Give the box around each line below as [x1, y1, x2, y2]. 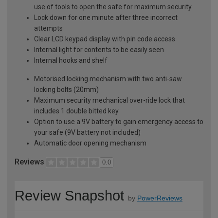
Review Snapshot [15, 187, 124, 203]
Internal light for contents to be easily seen [34, 45, 164, 54]
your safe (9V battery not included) [34, 128, 141, 136]
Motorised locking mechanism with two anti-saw [34, 74, 182, 83]
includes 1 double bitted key [34, 107, 119, 115]
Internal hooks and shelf [34, 56, 108, 64]
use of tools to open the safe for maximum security [34, 2, 192, 11]
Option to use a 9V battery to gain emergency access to [34, 117, 203, 126]
